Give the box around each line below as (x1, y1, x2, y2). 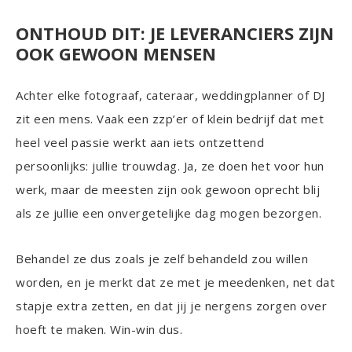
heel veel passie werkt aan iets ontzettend (16, 134, 264, 150)
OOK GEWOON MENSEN (16, 42, 216, 65)
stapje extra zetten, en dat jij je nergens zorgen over (16, 298, 327, 313)
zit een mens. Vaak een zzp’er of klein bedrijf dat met (16, 111, 324, 126)
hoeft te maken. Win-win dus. (16, 321, 182, 337)
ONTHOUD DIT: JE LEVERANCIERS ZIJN (16, 21, 334, 45)
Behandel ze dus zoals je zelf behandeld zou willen (16, 251, 308, 266)
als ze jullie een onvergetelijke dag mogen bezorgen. (16, 205, 321, 221)
